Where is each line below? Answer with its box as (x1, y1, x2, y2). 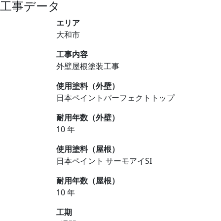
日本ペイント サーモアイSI (56, 155, 152, 167)
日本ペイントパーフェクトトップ (56, 92, 175, 104)
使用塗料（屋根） (56, 144, 119, 155)
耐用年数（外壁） (56, 112, 119, 123)
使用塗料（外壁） (56, 80, 119, 92)
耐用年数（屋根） (56, 175, 119, 186)
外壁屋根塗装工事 (56, 61, 119, 72)
